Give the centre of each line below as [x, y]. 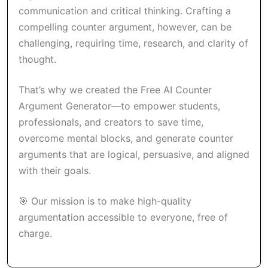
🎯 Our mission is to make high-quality [105, 201]
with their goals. [55, 170]
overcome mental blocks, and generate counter [126, 138]
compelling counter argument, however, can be [125, 27]
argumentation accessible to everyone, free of [123, 217]
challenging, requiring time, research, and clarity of [133, 43]
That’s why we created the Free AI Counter [115, 90]
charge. [35, 233]
